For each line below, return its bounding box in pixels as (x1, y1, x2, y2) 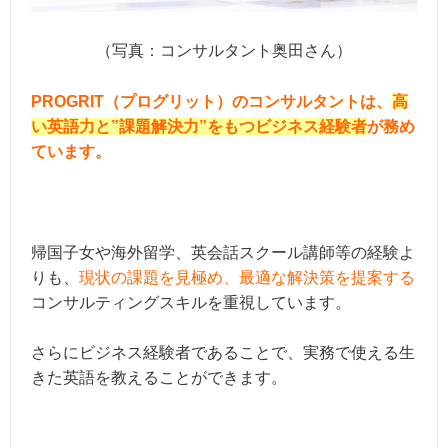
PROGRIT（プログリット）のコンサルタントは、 (31, 92, 392, 110)
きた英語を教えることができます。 (31, 369, 287, 387)
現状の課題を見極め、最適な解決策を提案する (79, 268, 415, 286)
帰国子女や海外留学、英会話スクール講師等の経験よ (31, 243, 415, 261)
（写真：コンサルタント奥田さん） (96, 41, 352, 59)
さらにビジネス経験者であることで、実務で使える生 (31, 344, 415, 362)
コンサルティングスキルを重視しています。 (31, 293, 351, 311)
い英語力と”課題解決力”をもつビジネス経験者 (31, 117, 367, 135)
